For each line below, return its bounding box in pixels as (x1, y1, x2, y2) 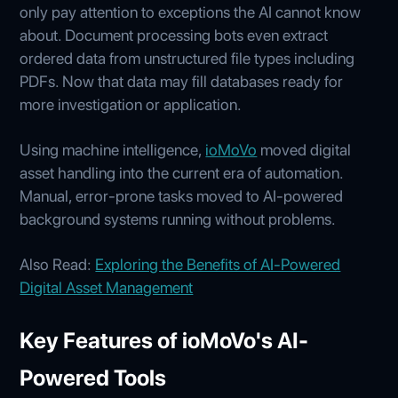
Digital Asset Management (20, 277, 194, 297)
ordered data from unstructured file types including (20, 48, 355, 68)
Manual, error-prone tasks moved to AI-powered (20, 186, 344, 205)
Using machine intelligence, (20, 139, 206, 159)
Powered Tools (20, 363, 167, 391)
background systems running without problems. (20, 209, 337, 228)
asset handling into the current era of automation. (20, 163, 344, 182)
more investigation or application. (20, 94, 243, 114)
